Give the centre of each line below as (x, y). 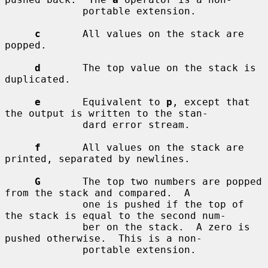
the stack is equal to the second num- (115, 215)
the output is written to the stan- (106, 113)
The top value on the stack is (148, 68)
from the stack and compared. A (98, 193)
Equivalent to (103, 102)
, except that (211, 102)
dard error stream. (44, 124)
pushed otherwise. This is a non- (103, 238)
